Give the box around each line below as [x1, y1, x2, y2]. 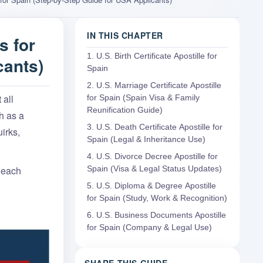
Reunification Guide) [87, 104, 163, 114]
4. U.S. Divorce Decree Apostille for [87, 151, 218, 161]
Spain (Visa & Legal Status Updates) [87, 163, 222, 173]
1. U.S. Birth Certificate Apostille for [87, 50, 217, 60]
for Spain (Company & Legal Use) [87, 222, 212, 232]
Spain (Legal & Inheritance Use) [87, 134, 205, 144]
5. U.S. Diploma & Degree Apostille [87, 180, 216, 190]
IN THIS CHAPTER [87, 29, 163, 41]
